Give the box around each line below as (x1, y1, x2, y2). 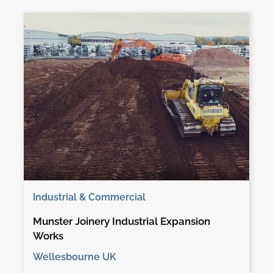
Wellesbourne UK (32, 250, 116, 263)
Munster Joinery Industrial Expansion (32, 214, 210, 227)
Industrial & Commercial (32, 191, 146, 203)
